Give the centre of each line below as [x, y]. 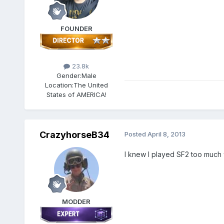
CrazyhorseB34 [74, 135]
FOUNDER [76, 28]
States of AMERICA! [76, 95]
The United [90, 85]
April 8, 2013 [166, 134]
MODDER [76, 202]
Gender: [69, 76]
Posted [136, 134]
